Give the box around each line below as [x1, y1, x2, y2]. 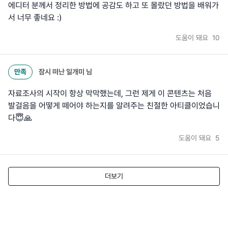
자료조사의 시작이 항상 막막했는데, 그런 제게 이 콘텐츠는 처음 [8, 89, 212, 99]
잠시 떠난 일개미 [39, 68, 84, 76]
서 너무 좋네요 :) [8, 13, 62, 23]
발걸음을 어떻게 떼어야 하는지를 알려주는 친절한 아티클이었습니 [8, 101, 220, 111]
